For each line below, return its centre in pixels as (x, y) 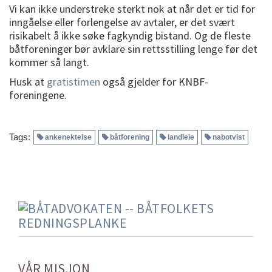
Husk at (28, 81)
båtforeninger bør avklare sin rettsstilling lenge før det (133, 49)
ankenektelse (68, 137)
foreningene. (38, 95)
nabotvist (229, 137)
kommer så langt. (49, 62)
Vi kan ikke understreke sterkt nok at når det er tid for (132, 8)
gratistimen (73, 81)
